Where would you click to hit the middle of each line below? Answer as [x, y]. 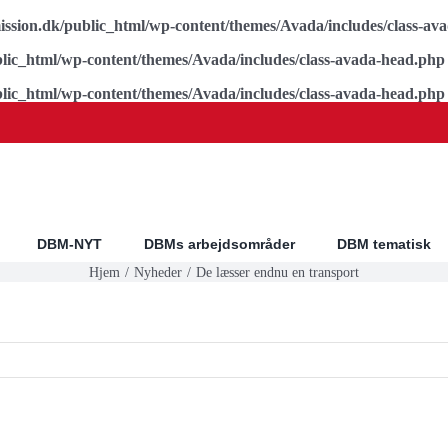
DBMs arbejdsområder [219, 243]
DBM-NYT [69, 243]
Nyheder [158, 272]
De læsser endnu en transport [277, 272]
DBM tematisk [383, 243]
